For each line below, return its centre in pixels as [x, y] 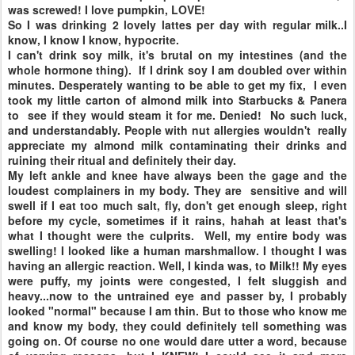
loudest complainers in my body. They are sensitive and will [177, 190]
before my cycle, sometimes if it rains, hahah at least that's [177, 220]
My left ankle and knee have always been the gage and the [177, 175]
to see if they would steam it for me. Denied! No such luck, [177, 115]
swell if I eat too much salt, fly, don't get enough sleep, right [177, 205]
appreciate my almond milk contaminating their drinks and [177, 145]
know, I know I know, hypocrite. [95, 40]
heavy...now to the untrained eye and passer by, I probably [177, 296]
